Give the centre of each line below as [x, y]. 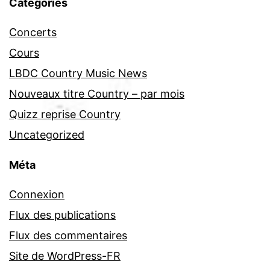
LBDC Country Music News [78, 74]
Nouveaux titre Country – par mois [97, 94]
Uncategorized [47, 135]
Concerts [33, 33]
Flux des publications [62, 215]
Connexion [37, 195]
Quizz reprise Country [65, 115]
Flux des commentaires [68, 236]
